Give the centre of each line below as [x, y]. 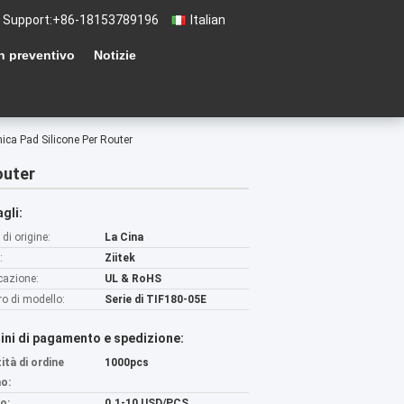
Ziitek [120, 258]
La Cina [124, 237]
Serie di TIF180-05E [156, 299]
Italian [208, 20]
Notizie [115, 55]
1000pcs [127, 363]
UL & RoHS [133, 279]
